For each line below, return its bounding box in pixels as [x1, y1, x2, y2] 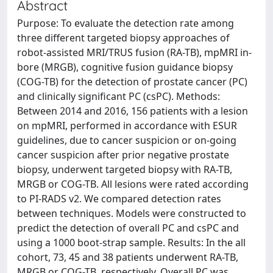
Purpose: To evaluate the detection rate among [17, 16, 234, 30]
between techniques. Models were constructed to [17, 207, 246, 220]
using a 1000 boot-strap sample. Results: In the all [17, 236, 246, 249]
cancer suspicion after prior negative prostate [17, 148, 229, 161]
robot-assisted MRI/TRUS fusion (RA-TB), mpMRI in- [17, 46, 252, 59]
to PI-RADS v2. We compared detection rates [17, 192, 221, 205]
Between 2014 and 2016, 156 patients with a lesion [17, 104, 248, 118]
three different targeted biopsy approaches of [17, 31, 230, 44]
